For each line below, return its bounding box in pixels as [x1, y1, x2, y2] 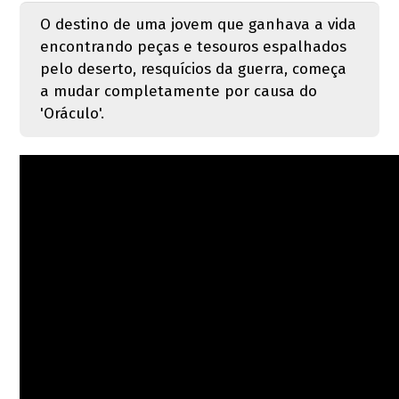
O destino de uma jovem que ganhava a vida [39, 15, 356, 35]
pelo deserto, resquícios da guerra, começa [39, 60, 346, 79]
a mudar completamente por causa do [39, 82, 317, 102]
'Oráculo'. [39, 104, 104, 124]
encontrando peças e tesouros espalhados [39, 37, 346, 57]
